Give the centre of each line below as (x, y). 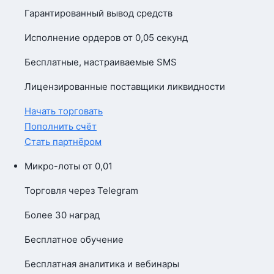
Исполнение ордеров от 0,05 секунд (106, 38)
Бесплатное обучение (74, 239)
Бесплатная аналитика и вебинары (102, 264)
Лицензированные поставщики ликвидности (125, 87)
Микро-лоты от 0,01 (68, 166)
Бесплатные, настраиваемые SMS (101, 62)
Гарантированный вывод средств (98, 13)
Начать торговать (64, 111)
